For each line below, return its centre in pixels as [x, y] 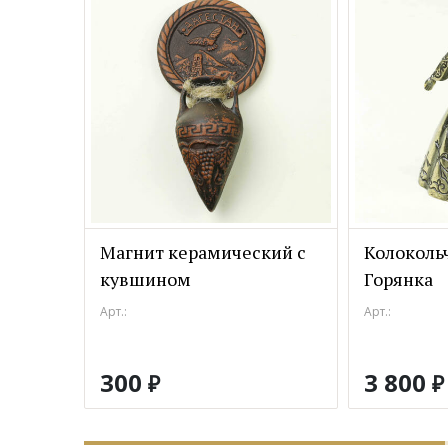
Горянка [398, 279]
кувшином [145, 279]
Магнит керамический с [203, 252]
